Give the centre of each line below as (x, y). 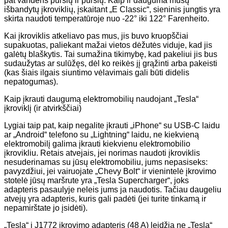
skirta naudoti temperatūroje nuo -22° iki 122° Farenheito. (107, 18)
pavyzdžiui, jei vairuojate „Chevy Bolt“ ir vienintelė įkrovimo (110, 171)
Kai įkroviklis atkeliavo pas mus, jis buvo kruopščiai (96, 36)
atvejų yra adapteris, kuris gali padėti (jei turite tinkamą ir (105, 198)
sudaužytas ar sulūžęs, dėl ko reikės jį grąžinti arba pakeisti (111, 63)
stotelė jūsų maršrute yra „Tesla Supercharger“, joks (96, 180)
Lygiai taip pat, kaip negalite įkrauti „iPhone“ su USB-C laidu (112, 125)
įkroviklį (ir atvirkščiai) (43, 108)
